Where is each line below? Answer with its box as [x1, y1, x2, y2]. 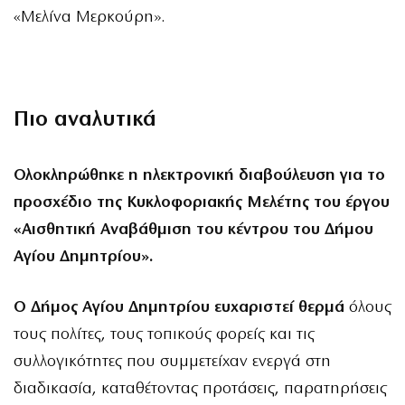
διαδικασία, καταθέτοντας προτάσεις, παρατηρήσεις [14, 381, 387, 399]
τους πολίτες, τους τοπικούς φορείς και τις [14, 326, 315, 344]
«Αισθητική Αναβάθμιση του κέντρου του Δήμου [14, 221, 373, 239]
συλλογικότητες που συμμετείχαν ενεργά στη [14, 353, 331, 372]
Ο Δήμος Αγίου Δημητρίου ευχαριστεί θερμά [14, 299, 344, 317]
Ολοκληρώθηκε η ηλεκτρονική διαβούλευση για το [14, 166, 385, 184]
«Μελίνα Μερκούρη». [14, 8, 165, 26]
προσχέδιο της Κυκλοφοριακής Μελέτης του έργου [14, 193, 390, 212]
